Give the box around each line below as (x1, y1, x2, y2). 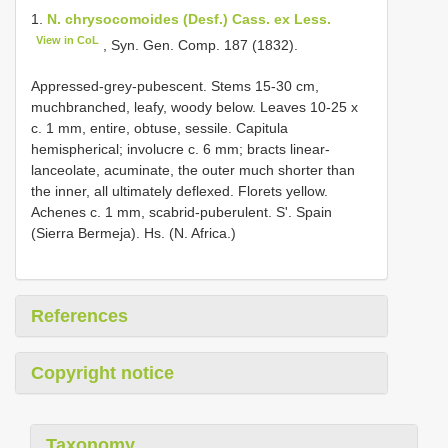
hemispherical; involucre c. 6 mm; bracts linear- (31, 140, 330, 157)
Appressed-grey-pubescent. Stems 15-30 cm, (31, 77, 319, 94)
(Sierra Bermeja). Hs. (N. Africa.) (31, 224, 236, 241)
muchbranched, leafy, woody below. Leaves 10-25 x (31, 98, 358, 115)
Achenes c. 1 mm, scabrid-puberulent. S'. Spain (31, 203, 332, 220)
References (31, 305, 128, 326)
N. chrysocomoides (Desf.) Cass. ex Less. (47, 11, 331, 27)
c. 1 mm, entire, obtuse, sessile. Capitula (31, 119, 288, 136)
